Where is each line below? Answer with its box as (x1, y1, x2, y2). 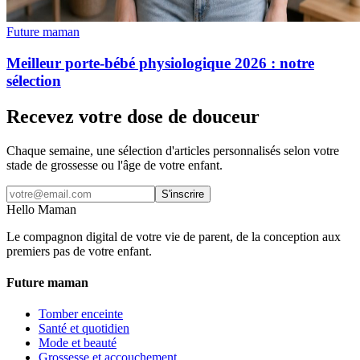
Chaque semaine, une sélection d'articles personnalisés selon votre (6, 143, 339, 157)
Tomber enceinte (39, 307, 123, 321)
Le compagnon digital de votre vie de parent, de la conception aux (6, 229, 341, 243)
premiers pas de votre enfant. (6, 243, 152, 258)
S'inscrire (162, 187, 204, 200)
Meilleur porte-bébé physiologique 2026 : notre (6, 54, 314, 72)
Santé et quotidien (39, 321, 129, 336)
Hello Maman (6, 202, 76, 216)
